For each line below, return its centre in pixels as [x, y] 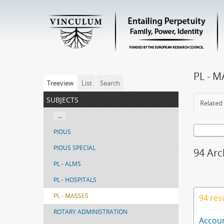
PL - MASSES [71, 196]
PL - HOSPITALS [75, 180]
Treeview [60, 83]
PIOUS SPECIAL [74, 148]
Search [110, 83]
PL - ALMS [67, 164]
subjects [62, 99]
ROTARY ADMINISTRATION [90, 212]
